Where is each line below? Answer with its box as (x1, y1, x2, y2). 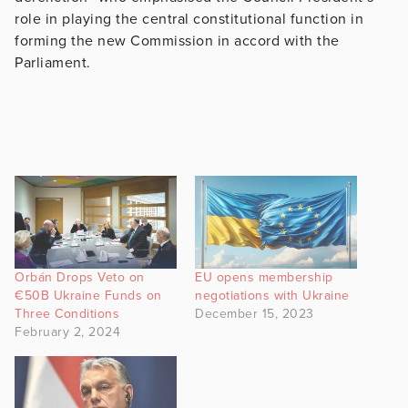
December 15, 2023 (195, 305, 314, 321)
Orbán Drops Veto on (15, 269, 145, 285)
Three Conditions (15, 305, 119, 321)
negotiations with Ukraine (195, 287, 350, 303)
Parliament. (15, 53, 91, 72)
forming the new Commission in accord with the (15, 31, 340, 50)
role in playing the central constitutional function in (15, 9, 363, 28)
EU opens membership (195, 269, 333, 285)
